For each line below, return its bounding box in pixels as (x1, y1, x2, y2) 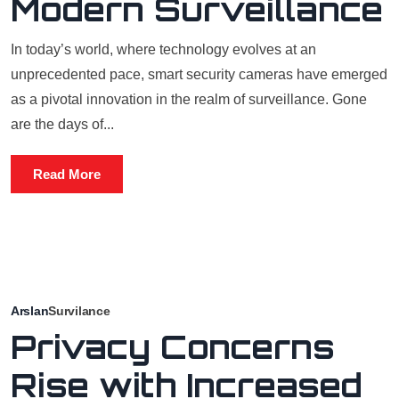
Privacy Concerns (11, 327, 335, 367)
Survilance (48, 304, 110, 318)
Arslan (11, 304, 49, 318)
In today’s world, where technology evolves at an (11, 42, 316, 57)
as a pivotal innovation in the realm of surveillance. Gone (11, 92, 367, 107)
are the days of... (11, 117, 114, 132)
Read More (33, 167, 101, 182)
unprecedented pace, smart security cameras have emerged (11, 67, 387, 82)
